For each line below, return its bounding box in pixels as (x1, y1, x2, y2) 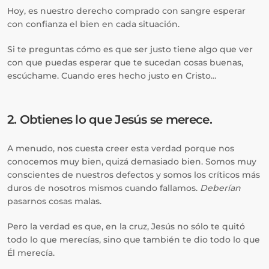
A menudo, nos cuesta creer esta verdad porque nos (7, 143, 234, 154)
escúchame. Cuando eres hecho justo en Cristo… (7, 70, 217, 81)
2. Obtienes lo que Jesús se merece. (7, 112, 212, 127)
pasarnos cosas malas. (7, 196, 101, 207)
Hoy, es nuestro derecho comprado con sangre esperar (7, 5, 246, 16)
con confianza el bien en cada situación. (7, 19, 180, 29)
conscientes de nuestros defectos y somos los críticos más (7, 169, 260, 180)
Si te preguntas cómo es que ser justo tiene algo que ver (7, 44, 253, 55)
